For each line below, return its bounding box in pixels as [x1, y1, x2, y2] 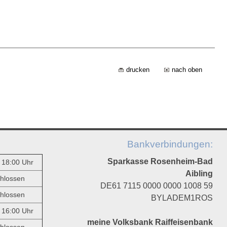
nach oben [172, 66, 202, 74]
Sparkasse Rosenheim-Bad [107, 157, 213, 166]
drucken [126, 66, 149, 74]
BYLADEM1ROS [150, 194, 213, 202]
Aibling [185, 169, 213, 178]
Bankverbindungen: [127, 139, 213, 149]
